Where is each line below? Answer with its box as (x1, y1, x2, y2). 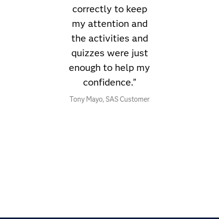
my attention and (71, 18, 148, 30)
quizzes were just (71, 47, 148, 59)
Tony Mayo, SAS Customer (69, 95, 150, 104)
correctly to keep (72, 3, 147, 15)
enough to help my (69, 62, 150, 74)
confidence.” (83, 76, 136, 88)
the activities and (71, 32, 148, 44)
